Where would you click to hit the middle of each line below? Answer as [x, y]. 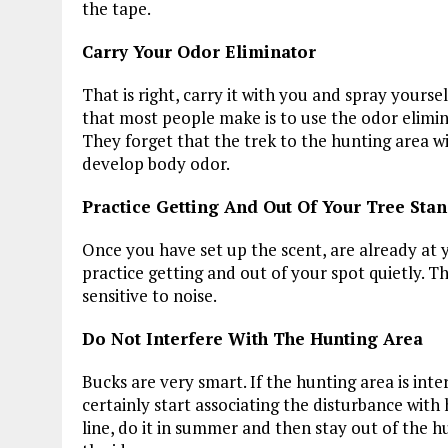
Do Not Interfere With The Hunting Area [252, 338]
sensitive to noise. [149, 295]
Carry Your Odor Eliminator [199, 51]
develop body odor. [156, 163]
